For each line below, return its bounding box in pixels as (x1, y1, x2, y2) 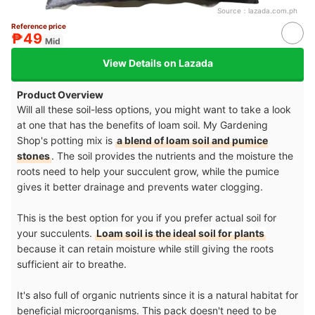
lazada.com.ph (248, 6, 297, 15)
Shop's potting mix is (17, 134, 115, 146)
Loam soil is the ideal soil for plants (96, 226, 264, 239)
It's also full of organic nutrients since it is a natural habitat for (17, 288, 298, 301)
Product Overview (17, 88, 103, 101)
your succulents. (17, 226, 95, 239)
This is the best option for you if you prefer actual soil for (17, 211, 276, 224)
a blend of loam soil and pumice (117, 134, 268, 146)
